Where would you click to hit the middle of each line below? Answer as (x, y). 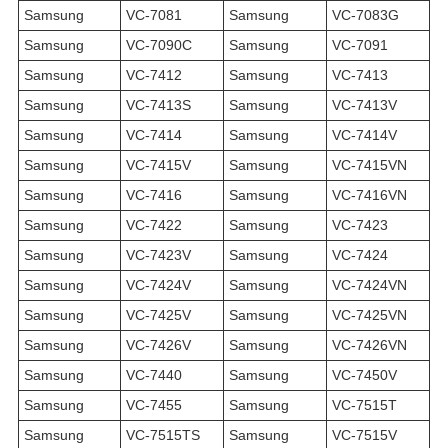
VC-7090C (159, 45)
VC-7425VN (369, 315)
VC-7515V (364, 435)
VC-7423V (158, 255)
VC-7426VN (369, 345)
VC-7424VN (369, 285)
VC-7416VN (369, 195)
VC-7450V (364, 375)
